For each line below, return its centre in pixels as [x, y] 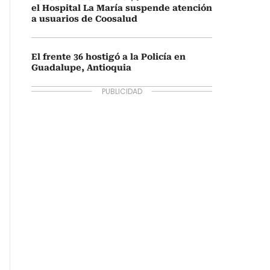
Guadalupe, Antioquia [81, 67]
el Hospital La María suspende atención [122, 8]
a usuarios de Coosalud [84, 19]
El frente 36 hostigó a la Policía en [108, 57]
